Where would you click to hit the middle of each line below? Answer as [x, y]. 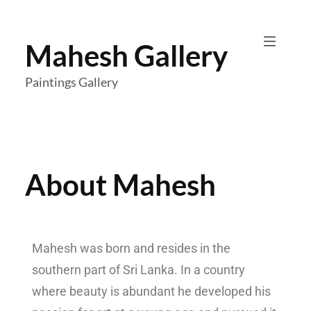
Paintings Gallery [72, 82]
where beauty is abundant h [108, 291]
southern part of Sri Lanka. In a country [138, 269]
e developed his [228, 291]
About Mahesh [120, 185]
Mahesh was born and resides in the [131, 248]
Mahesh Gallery [126, 56]
